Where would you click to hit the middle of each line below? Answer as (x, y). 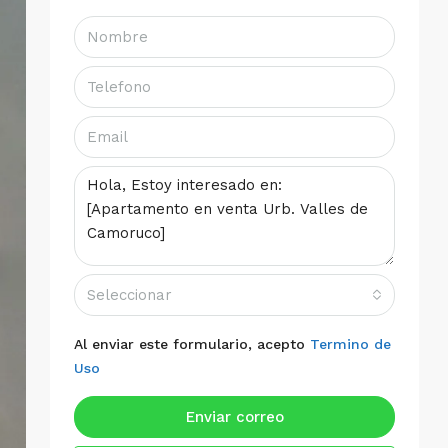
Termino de (350, 344)
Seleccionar (129, 295)
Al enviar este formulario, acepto (192, 344)
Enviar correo (234, 417)
